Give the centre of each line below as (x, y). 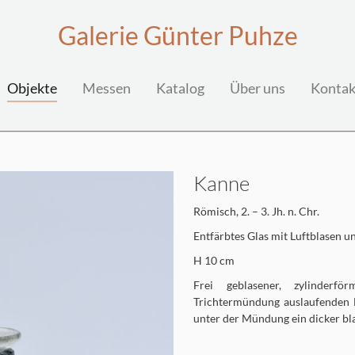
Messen (106, 88)
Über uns (257, 88)
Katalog (180, 88)
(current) (83, 87)
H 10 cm (214, 260)
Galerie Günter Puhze (177, 35)
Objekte (32, 88)
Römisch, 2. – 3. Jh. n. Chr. (256, 211)
